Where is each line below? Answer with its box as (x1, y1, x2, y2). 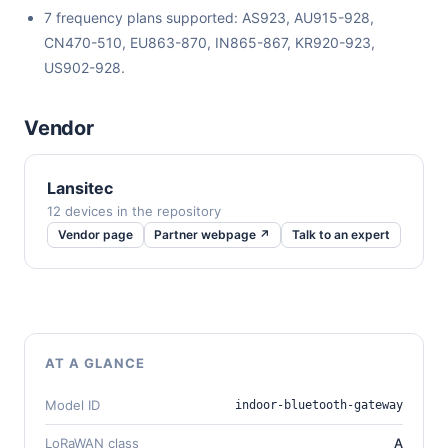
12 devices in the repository (47, 203, 221, 220)
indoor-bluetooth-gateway (235, 397, 403, 412)
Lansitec (47, 178, 113, 199)
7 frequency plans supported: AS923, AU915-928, (44, 9, 374, 27)
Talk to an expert (291, 227, 390, 243)
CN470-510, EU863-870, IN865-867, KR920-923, (44, 34, 375, 52)
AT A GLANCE (45, 354, 146, 371)
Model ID (45, 396, 100, 413)
